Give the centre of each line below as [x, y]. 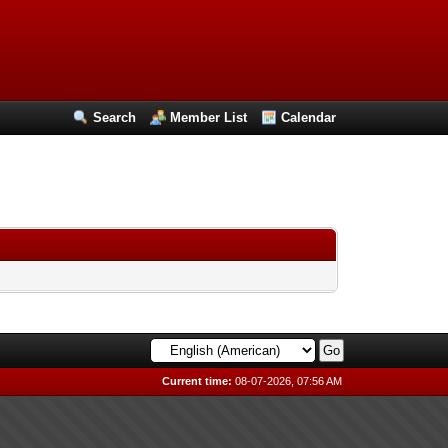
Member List [209, 117]
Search [115, 117]
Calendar [309, 117]
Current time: [197, 381]
